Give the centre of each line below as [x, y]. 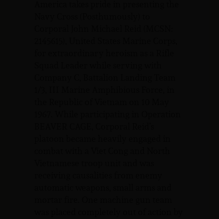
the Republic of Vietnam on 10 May [102, 102]
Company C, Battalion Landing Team [105, 77]
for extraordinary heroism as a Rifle [104, 53]
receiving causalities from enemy [98, 175]
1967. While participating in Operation [108, 114]
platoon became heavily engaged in [102, 138]
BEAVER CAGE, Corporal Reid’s [94, 126]
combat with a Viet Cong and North [102, 151]
